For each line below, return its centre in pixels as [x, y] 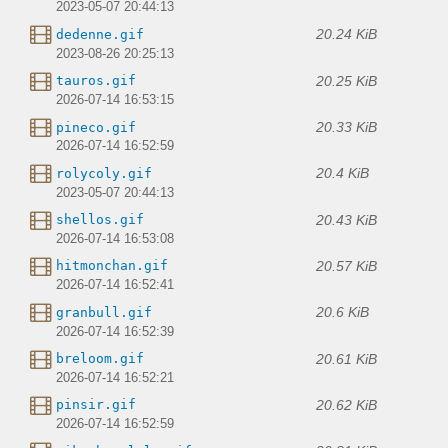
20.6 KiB [342, 312]
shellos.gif [100, 220]
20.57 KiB [346, 265]
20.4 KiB [342, 173]
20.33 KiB [346, 127]
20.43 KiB [346, 219]
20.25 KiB [346, 80]
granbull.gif [104, 312]
